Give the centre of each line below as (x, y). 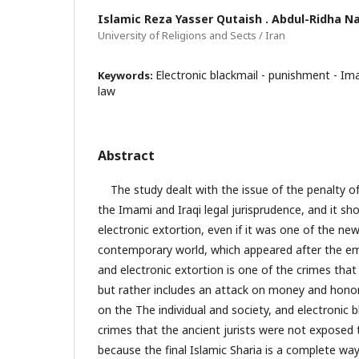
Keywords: (127, 75)
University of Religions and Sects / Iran (192, 35)
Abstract (126, 155)
